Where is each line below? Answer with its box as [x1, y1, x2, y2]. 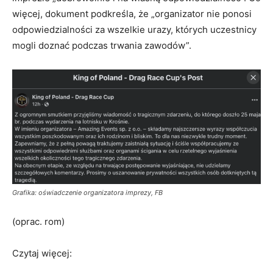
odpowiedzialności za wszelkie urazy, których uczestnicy [12, 24, 257, 36]
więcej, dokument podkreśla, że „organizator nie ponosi [12, 8, 252, 20]
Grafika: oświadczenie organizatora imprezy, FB [12, 188, 163, 197]
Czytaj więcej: [12, 247, 74, 260]
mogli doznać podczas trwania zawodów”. [12, 40, 191, 52]
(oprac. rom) [12, 216, 65, 228]
